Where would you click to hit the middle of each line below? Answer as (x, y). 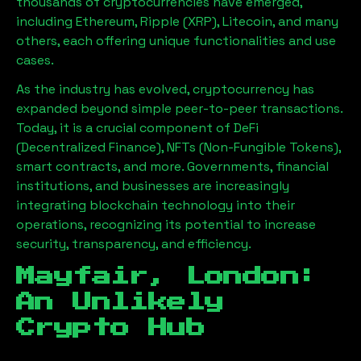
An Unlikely (120, 302)
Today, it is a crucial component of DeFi (137, 127)
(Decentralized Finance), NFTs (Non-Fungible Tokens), (178, 147)
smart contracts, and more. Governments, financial (172, 166)
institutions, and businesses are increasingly (153, 185)
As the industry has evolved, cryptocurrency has (165, 89)
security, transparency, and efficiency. (134, 243)
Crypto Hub (110, 328)
